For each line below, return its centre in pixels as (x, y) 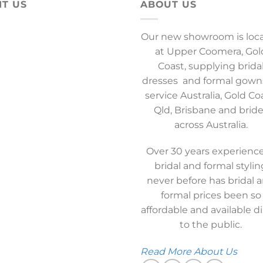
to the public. (211, 225)
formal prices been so (211, 195)
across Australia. (211, 124)
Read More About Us (189, 252)
